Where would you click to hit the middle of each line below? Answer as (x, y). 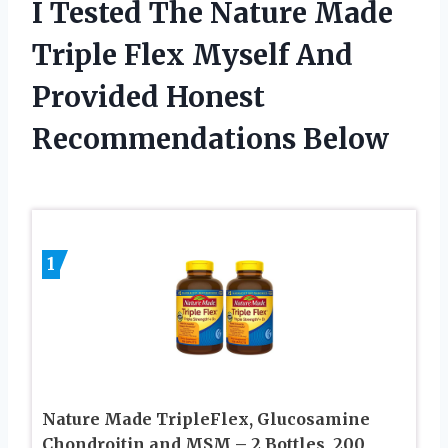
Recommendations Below (210, 138)
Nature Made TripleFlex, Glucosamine (206, 418)
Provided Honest (148, 96)
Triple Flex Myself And (192, 54)
